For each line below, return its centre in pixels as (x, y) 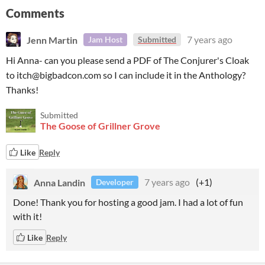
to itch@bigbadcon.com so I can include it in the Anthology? (126, 75)
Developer (115, 182)
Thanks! (22, 90)
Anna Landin (59, 182)
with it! (28, 216)
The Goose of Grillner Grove (100, 126)
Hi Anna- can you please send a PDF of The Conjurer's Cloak (127, 60)
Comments (35, 13)
